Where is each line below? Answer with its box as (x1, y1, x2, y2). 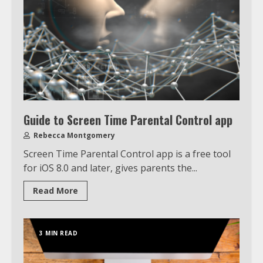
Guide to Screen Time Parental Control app (23, 110, 232, 129)
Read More (33, 184, 78, 196)
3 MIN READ (39, 228, 77, 237)
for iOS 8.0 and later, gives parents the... (23, 161, 197, 174)
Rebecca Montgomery (32, 130, 115, 140)
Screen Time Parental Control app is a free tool (23, 147, 231, 160)
